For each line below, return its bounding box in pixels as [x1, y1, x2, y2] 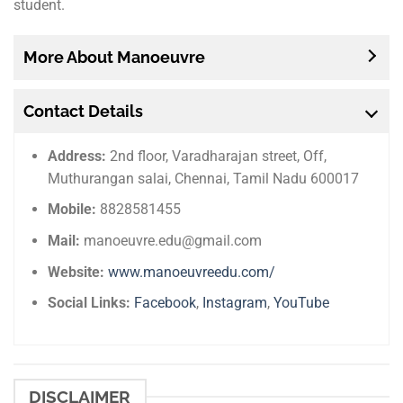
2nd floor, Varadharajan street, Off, [106, 147, 327, 165]
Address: [48, 147, 107, 165]
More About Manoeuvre [23, 47, 205, 67]
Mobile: [48, 201, 97, 219]
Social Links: [48, 294, 131, 312]
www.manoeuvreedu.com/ [108, 263, 276, 281]
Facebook [134, 294, 197, 312]
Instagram [202, 294, 268, 312]
